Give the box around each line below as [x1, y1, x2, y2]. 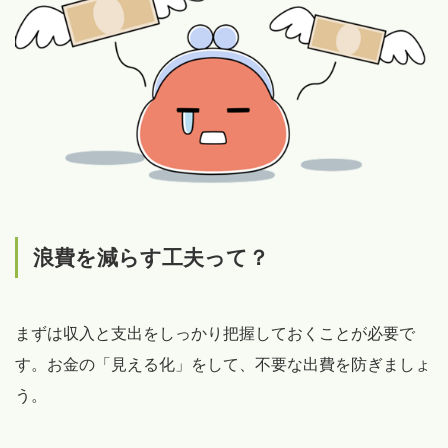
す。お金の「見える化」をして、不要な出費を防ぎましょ [15, 355, 431, 373]
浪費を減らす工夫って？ [33, 245, 269, 269]
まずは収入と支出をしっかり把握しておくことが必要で [15, 324, 415, 342]
